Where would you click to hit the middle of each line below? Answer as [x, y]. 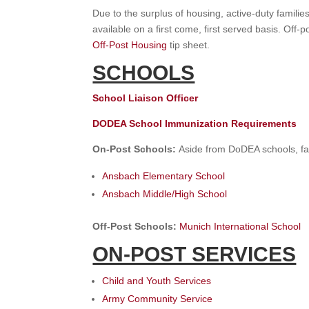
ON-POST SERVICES [195, 255]
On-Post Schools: [136, 149]
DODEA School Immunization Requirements [195, 124]
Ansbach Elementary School [164, 176]
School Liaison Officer [146, 98]
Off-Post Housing [130, 45]
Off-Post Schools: [136, 227]
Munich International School [240, 227]
